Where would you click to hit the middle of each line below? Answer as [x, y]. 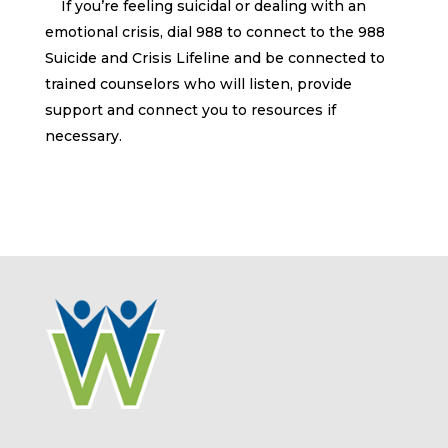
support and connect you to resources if [190, 110]
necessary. [83, 136]
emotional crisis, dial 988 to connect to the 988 [214, 32]
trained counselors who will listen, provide [198, 84]
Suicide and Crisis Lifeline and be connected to [214, 58]
